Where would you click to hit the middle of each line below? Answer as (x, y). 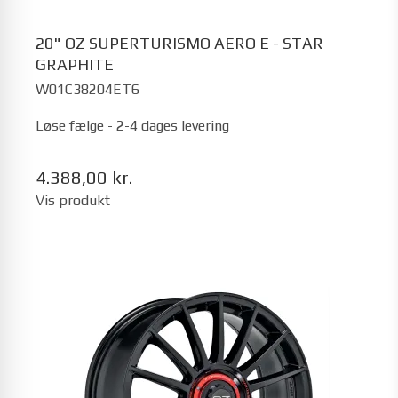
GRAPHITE (75, 64)
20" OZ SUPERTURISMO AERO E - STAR (179, 43)
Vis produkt (73, 200)
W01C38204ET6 (88, 89)
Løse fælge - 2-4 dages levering (132, 126)
